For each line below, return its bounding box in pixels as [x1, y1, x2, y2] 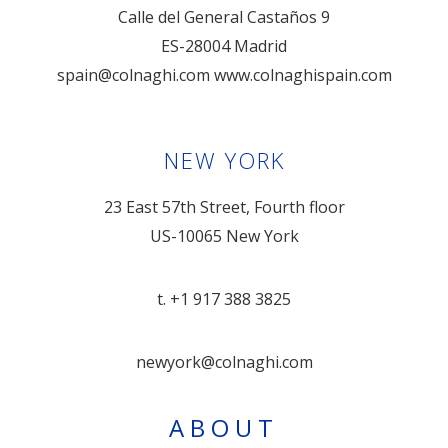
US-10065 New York [149, 225, 299, 248]
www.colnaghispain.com [213, 64, 392, 87]
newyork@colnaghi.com [135, 351, 313, 374]
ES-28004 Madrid [161, 35, 287, 58]
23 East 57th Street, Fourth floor [103, 196, 345, 219]
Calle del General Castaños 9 [118, 6, 330, 29]
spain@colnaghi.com [56, 64, 210, 87]
